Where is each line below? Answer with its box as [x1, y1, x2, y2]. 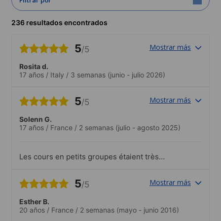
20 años [19, 205, 45, 214]
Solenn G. [19, 114, 52, 123]
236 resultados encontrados [11, 18, 108, 27]
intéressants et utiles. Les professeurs [19, 161, 153, 171]
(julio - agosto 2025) [113, 123, 181, 132]
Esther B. [19, 197, 49, 206]
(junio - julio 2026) [106, 70, 165, 79]
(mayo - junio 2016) [114, 205, 179, 214]
